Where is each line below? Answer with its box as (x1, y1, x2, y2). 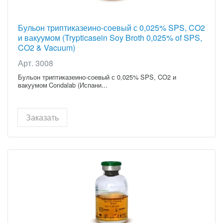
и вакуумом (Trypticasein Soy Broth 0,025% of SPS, (18, 32, 202, 43)
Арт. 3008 (18, 57, 53, 69)
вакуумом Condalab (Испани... (18, 80, 108, 90)
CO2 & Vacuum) (18, 42, 75, 53)
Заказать (26, 111, 59, 123)
